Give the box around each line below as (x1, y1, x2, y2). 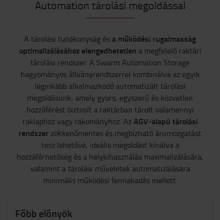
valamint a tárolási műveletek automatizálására (30, 163, 190, 174)
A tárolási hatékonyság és (24, 33, 112, 44)
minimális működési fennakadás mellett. (43, 175, 177, 186)
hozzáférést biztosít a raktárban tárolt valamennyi (26, 104, 194, 115)
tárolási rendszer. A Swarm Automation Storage (30, 57, 190, 68)
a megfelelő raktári (136, 45, 201, 56)
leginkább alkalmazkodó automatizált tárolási (34, 81, 186, 91)
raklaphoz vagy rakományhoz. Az (22, 116, 134, 127)
